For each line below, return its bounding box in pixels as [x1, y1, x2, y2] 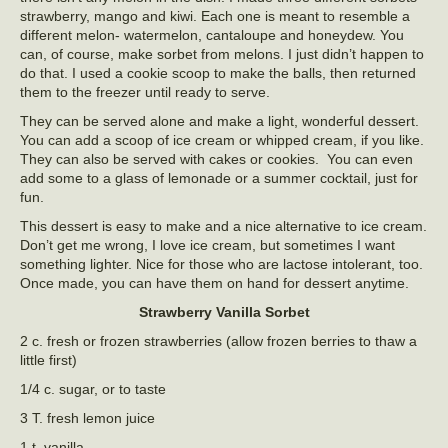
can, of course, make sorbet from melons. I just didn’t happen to [20, 46, 424, 62]
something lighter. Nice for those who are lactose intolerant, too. [20, 256, 423, 272]
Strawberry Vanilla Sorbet [138, 304, 310, 320]
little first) [20, 352, 77, 368]
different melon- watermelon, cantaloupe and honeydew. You [20, 27, 404, 43]
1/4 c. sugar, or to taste [20, 381, 166, 397]
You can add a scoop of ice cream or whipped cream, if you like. [20, 132, 428, 148]
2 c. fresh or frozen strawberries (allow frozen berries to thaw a [20, 333, 417, 349]
